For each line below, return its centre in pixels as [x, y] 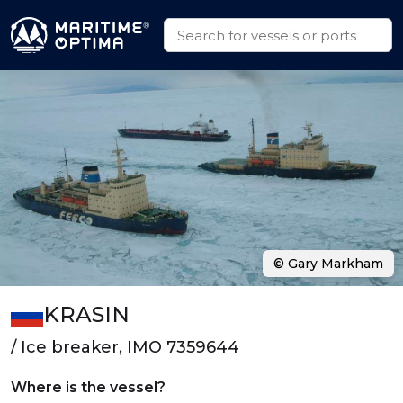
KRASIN [86, 314]
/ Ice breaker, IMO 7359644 [125, 347]
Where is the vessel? [88, 387]
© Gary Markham [328, 264]
